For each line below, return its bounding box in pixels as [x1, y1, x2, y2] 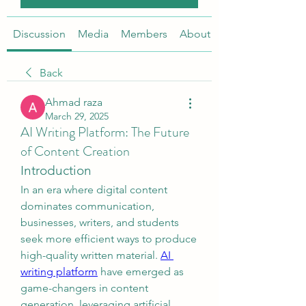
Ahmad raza [45, 96, 102, 109]
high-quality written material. [20, 249, 161, 262]
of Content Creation [20, 141, 130, 161]
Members [121, 27, 167, 40]
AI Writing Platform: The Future [20, 122, 189, 142]
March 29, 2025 [45, 110, 109, 122]
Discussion [13, 27, 66, 40]
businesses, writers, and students [20, 216, 179, 229]
